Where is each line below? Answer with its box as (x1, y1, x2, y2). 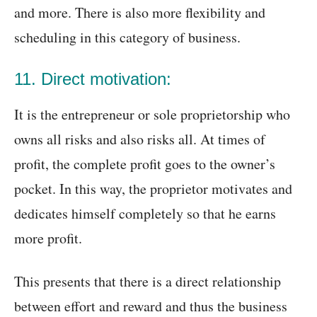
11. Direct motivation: (14, 69, 171, 89)
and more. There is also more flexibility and (14, 3, 265, 23)
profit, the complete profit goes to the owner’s (14, 154, 275, 174)
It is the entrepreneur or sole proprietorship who (14, 105, 290, 125)
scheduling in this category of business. (14, 28, 241, 47)
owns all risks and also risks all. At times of (14, 129, 265, 149)
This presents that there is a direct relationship (14, 272, 281, 292)
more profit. (14, 229, 82, 248)
